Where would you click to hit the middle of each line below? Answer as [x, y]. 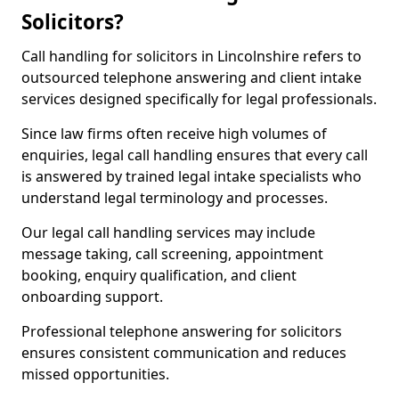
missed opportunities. [95, 374]
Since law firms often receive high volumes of [174, 134]
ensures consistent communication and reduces [184, 353]
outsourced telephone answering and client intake [191, 77]
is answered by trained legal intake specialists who [191, 176]
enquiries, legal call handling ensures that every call [195, 155]
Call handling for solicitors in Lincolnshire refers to [191, 56]
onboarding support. [92, 297]
